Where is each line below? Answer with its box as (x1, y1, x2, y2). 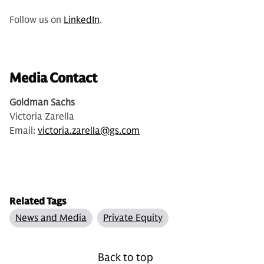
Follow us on (9, 14, 64, 26)
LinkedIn (64, 14, 100, 26)
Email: (9, 125, 38, 137)
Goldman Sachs (9, 97, 75, 108)
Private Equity (103, 212, 163, 224)
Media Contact (9, 70, 97, 86)
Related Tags (9, 196, 66, 207)
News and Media (15, 212, 87, 224)
